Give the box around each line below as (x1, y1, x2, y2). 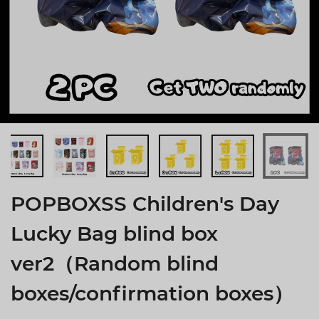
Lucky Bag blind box (11, 221, 218, 246)
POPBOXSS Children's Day (11, 191, 279, 216)
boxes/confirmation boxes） (11, 281, 293, 305)
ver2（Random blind (11, 251, 219, 276)
